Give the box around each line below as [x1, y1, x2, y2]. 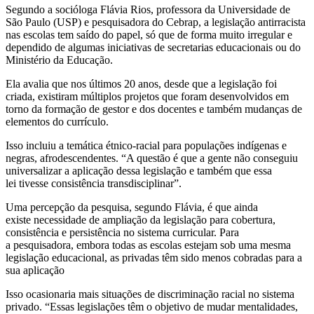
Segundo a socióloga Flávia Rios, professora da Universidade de [6, 3, 290, 15]
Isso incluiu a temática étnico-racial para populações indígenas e [6, 139, 287, 151]
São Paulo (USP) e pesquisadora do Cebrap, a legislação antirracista [6, 15, 306, 28]
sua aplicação [6, 264, 64, 276]
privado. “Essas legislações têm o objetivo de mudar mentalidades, [6, 300, 298, 313]
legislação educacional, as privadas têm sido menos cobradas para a [6, 251, 302, 264]
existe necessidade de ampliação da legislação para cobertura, [6, 213, 275, 226]
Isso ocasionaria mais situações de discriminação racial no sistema [6, 287, 294, 300]
